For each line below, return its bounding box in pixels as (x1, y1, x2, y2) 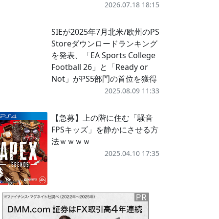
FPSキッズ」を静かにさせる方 (51, 124, 158, 135)
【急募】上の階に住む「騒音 (51, 112, 153, 123)
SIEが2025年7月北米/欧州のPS (51, 26, 159, 37)
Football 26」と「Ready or (51, 62, 148, 72)
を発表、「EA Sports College (51, 50, 155, 61)
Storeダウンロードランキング (51, 38, 157, 49)
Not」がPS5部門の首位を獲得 (51, 73, 157, 84)
